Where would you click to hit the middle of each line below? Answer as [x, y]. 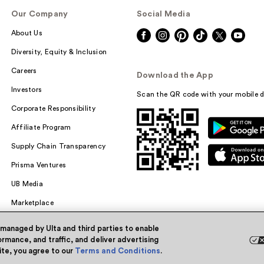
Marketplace [32, 203]
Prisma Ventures [39, 165]
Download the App [175, 75]
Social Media [163, 14]
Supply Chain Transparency [58, 146]
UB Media [27, 184]
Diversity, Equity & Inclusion [59, 52]
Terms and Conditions [118, 251]
